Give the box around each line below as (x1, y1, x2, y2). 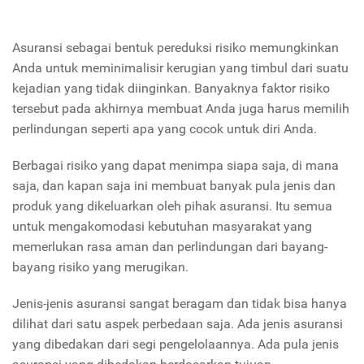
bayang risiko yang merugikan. (12, 259, 188, 275)
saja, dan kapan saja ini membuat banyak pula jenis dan (12, 178, 336, 194)
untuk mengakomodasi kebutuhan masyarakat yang (12, 219, 312, 235)
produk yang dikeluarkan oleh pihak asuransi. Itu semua (12, 198, 332, 214)
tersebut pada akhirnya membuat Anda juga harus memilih (12, 101, 349, 117)
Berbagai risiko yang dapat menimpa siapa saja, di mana (12, 158, 339, 174)
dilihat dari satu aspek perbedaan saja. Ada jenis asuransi (12, 316, 343, 332)
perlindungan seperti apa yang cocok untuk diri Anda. (12, 121, 320, 137)
